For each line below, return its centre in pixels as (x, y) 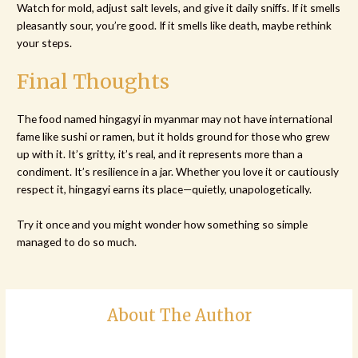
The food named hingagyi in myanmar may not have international (175, 119)
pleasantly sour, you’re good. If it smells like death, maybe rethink (175, 25)
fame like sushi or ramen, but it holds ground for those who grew (173, 137)
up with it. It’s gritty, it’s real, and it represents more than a (160, 154)
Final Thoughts (93, 82)
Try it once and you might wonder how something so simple (163, 225)
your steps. (45, 42)
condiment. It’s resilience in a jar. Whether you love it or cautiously (178, 172)
